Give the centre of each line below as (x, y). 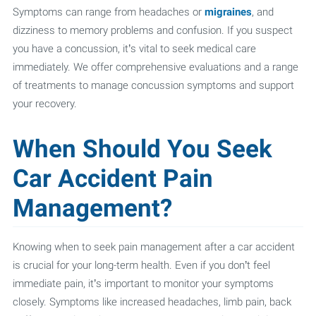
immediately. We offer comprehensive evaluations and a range (155, 67)
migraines (228, 12)
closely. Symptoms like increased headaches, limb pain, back (152, 302)
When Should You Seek (142, 149)
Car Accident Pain (113, 179)
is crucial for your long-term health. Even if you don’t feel (141, 265)
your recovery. (44, 104)
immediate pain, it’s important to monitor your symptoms (143, 284)
